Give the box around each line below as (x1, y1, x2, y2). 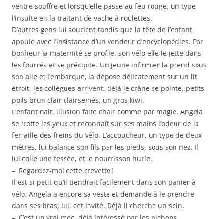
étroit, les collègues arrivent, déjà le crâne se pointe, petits (12, 84, 204, 93)
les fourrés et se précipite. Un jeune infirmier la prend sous (12, 60, 207, 70)
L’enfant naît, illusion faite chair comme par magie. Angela (12, 107, 203, 117)
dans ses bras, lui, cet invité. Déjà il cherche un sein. (12, 201, 184, 211)
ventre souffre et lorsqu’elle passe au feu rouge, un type (12, 1, 196, 11)
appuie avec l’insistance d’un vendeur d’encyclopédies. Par (12, 37, 203, 46)
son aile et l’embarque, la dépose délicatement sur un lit (12, 72, 197, 82)
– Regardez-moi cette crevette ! (12, 166, 113, 175)
